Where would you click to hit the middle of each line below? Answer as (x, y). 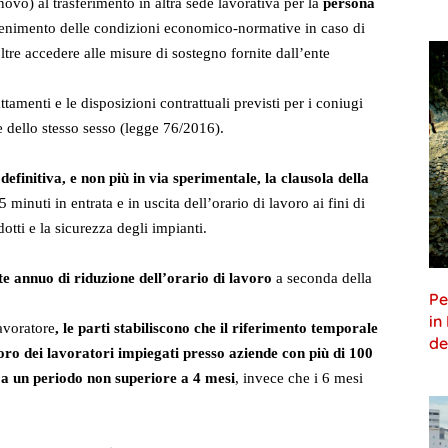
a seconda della (324, 278)
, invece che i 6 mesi (299, 378)
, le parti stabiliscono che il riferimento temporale (216, 328)
